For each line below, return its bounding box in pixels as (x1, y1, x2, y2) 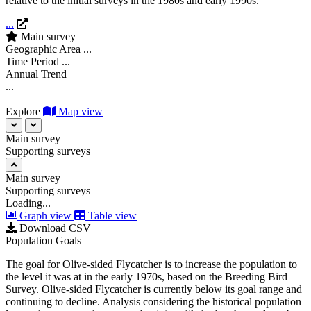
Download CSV (19, 222, 91, 235)
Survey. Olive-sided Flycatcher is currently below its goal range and (6, 283, 302, 296)
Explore (6, 106, 40, 118)
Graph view (19, 210, 72, 222)
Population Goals (6, 235, 81, 247)
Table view (88, 210, 137, 222)
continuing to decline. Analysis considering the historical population (6, 296, 301, 308)
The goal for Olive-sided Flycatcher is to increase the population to (6, 258, 297, 271)
